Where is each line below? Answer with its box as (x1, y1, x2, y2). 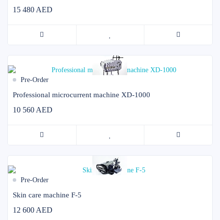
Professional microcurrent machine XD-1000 (13, 90, 150, 99)
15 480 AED (13, 5, 53, 14)
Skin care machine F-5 (13, 191, 82, 199)
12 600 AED (13, 205, 53, 214)
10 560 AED (13, 105, 53, 114)
